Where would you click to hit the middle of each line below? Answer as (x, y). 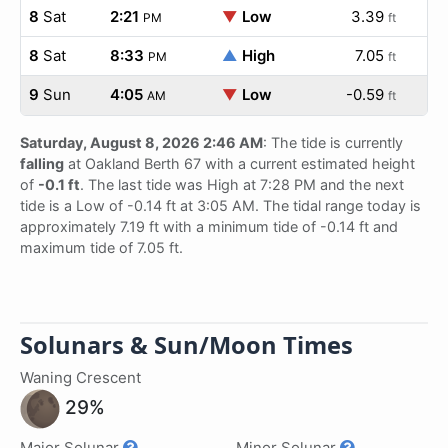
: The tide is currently (333, 142)
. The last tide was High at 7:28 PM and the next (242, 184)
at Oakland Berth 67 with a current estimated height (239, 163)
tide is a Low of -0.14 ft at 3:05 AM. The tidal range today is (220, 205)
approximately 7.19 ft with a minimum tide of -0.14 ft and (209, 226)
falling (42, 163)
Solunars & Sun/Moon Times (186, 345)
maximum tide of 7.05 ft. (101, 247)
